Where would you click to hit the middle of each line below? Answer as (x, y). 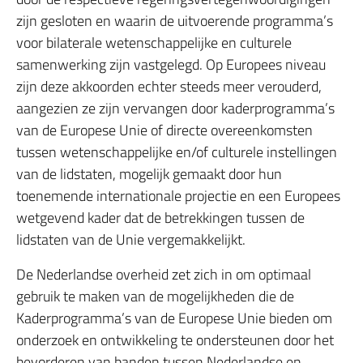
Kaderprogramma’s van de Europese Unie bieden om (174, 318)
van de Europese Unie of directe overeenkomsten (164, 130)
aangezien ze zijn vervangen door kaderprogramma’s (175, 108)
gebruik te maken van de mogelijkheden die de (155, 296)
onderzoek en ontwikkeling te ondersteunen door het (175, 340)
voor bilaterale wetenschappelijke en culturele (154, 43)
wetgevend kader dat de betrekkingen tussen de (160, 218)
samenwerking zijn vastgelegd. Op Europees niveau (171, 64)
